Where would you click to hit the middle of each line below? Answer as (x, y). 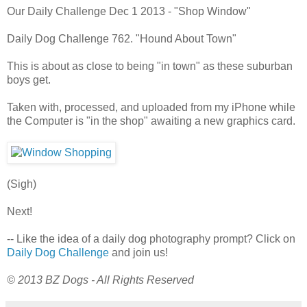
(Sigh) (22, 184)
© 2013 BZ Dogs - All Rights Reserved (100, 280)
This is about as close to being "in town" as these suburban (150, 66)
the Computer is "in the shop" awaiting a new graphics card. (151, 121)
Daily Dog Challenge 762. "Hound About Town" (122, 38)
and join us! (138, 252)
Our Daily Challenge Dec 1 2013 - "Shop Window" (129, 11)
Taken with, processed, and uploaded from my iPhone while (151, 107)
